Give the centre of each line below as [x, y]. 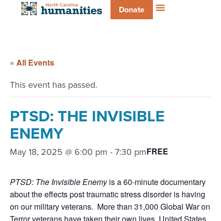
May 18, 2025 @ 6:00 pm [59, 151]
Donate [132, 10]
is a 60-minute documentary [156, 182]
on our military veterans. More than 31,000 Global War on [110, 206]
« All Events [32, 62]
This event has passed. [54, 84]
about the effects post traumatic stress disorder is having [108, 194]
